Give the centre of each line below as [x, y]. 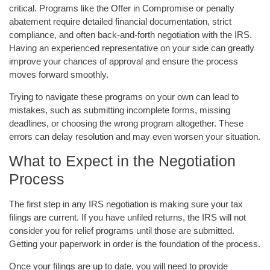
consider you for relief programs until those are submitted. [122, 231]
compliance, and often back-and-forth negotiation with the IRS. [130, 35]
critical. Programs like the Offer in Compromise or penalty [122, 8]
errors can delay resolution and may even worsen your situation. [135, 136]
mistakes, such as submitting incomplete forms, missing [120, 110]
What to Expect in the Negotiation [122, 161]
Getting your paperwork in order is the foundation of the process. [135, 244]
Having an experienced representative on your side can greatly [132, 48]
